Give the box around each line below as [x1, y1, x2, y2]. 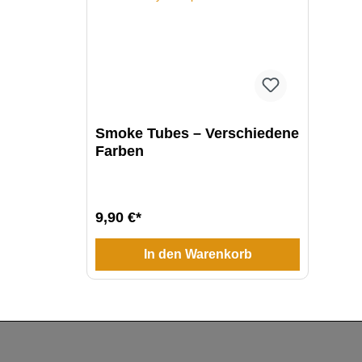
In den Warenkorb [143, 247, 252, 261]
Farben [95, 143, 144, 159]
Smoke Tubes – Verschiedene [95, 125, 299, 141]
